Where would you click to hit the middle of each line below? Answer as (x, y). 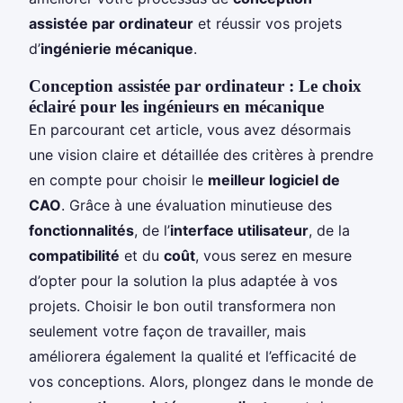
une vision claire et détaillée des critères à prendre (201, 154)
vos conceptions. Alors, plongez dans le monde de (201, 381)
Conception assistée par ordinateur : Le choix (195, 85)
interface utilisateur (239, 230)
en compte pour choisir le (118, 179)
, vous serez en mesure (273, 255)
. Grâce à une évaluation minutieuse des (197, 205)
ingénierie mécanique (117, 48)
